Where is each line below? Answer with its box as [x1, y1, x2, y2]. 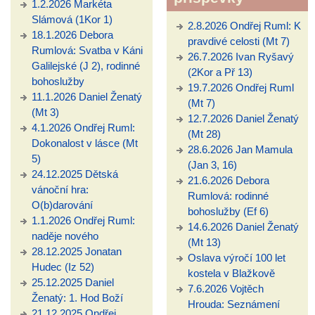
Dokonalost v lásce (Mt [32, 137, 138, 150]
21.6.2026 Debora [187, 174, 269, 187]
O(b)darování [32, 199, 93, 212]
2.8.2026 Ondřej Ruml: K [187, 20, 301, 32]
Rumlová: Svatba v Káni [32, 44, 143, 57]
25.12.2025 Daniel [32, 276, 114, 289]
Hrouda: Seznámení [187, 298, 280, 311]
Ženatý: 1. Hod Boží [32, 292, 123, 304]
